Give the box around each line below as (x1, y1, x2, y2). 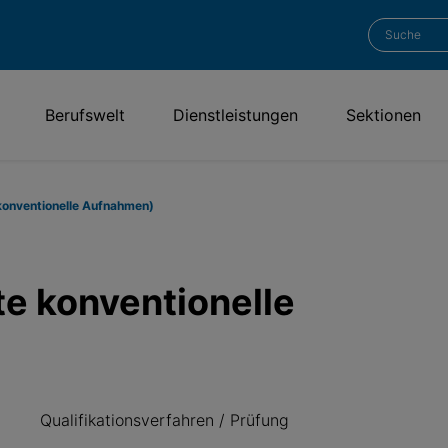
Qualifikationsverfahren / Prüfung (39, 410, 289, 430)
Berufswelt (45, 105, 126, 125)
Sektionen (346, 105, 422, 125)
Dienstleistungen (173, 105, 299, 125)
